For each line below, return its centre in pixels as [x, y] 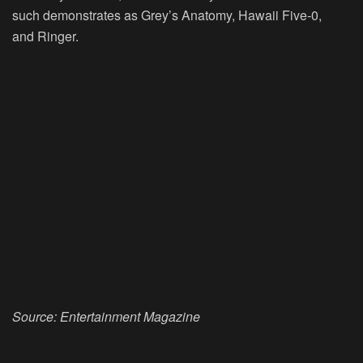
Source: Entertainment [78, 317]
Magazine [172, 317]
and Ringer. [45, 36]
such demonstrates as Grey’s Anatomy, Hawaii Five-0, [167, 15]
